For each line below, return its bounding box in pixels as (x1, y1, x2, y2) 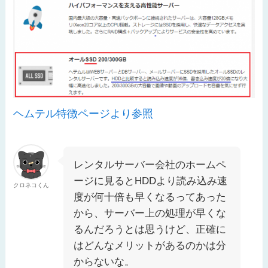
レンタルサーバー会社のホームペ (74, 159, 227, 171)
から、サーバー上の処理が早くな (74, 208, 227, 220)
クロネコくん (13, 182, 50, 189)
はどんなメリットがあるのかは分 (74, 240, 227, 252)
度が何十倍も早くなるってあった (74, 191, 227, 203)
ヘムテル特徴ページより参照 (13, 107, 154, 120)
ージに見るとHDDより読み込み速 (74, 175, 228, 187)
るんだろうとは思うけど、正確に (74, 224, 227, 236)
